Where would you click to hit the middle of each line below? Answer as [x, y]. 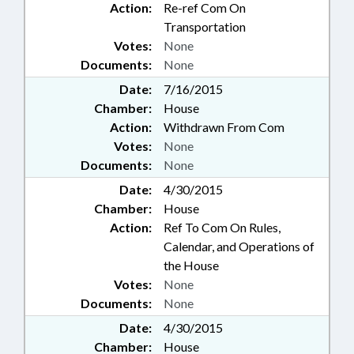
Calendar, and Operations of [239, 247]
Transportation [205, 27]
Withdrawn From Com [224, 127]
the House [191, 265]
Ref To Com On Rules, [222, 228]
